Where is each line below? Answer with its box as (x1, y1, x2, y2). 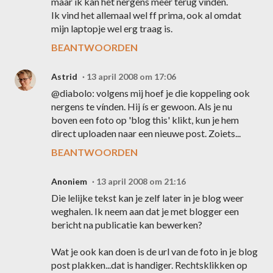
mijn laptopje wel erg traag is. (51, 23, 172, 34)
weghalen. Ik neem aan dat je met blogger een (51, 205, 239, 217)
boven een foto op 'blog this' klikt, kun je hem (51, 114, 239, 126)
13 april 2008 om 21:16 (96, 176, 186, 186)
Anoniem (51, 176, 87, 186)
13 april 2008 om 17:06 (87, 71, 176, 82)
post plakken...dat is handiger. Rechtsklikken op (51, 259, 247, 271)
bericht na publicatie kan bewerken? (51, 219, 202, 230)
